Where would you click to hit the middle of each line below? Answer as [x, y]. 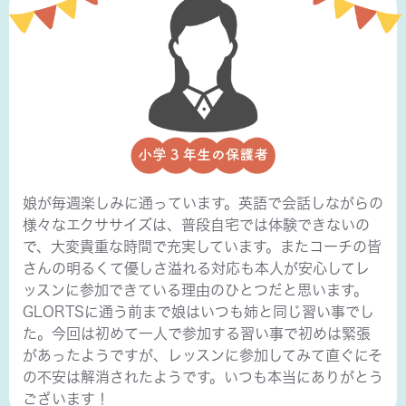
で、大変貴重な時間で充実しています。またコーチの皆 [202, 246]
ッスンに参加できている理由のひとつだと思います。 [195, 290]
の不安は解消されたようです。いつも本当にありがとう [203, 377]
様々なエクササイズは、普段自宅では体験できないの [196, 224]
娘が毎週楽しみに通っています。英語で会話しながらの [203, 203]
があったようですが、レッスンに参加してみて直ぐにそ [203, 355]
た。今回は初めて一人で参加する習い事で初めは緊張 [197, 333]
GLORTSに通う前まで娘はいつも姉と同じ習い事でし [198, 311]
